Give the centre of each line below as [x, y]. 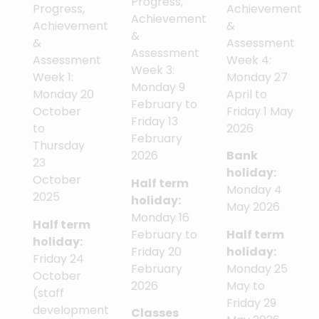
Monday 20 [63, 95]
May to [245, 286]
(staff [48, 293]
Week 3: [152, 70]
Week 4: [249, 61]
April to [246, 95]
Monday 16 [160, 217]
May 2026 [253, 207]
